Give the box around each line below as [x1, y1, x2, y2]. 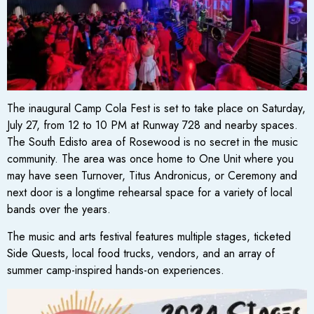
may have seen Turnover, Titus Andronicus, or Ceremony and [7, 168, 297, 184]
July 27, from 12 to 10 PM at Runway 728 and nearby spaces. [7, 117, 298, 134]
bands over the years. [7, 201, 111, 218]
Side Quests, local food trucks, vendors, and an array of [7, 245, 275, 261]
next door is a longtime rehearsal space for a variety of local [7, 184, 292, 201]
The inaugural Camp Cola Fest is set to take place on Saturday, [7, 100, 306, 117]
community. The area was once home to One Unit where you [7, 151, 294, 168]
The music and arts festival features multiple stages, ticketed [7, 228, 291, 245]
